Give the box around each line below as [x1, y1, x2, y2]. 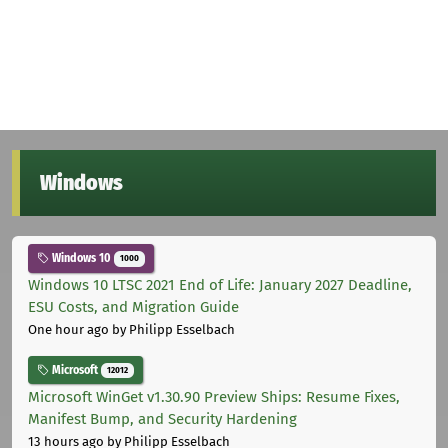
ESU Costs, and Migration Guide [28, 298, 239, 317]
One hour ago [28, 322, 109, 338]
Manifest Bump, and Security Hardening [28, 409, 297, 428]
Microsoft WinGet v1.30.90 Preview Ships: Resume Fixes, [28, 387, 400, 406]
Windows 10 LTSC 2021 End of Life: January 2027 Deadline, [28, 276, 412, 295]
